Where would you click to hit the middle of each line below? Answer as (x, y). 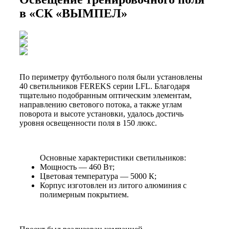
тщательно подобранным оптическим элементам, (106, 95)
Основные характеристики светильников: (113, 157)
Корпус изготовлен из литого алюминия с (113, 185)
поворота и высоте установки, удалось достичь (101, 113)
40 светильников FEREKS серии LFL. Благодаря (105, 86)
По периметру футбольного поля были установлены (111, 77)
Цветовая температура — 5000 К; (98, 176)
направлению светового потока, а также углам (101, 104)
